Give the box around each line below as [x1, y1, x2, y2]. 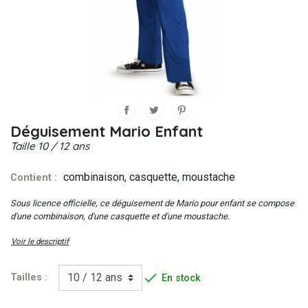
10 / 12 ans [38, 140, 89, 153]
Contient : [10, 172, 60, 184]
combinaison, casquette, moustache [63, 170, 235, 184]
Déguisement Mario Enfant [10, 122, 203, 142]
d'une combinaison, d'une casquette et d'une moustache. [10, 211, 230, 222]
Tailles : [10, 272, 47, 283]
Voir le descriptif [11, 236, 69, 246]
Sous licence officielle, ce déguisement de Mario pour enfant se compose [10, 198, 294, 209]
